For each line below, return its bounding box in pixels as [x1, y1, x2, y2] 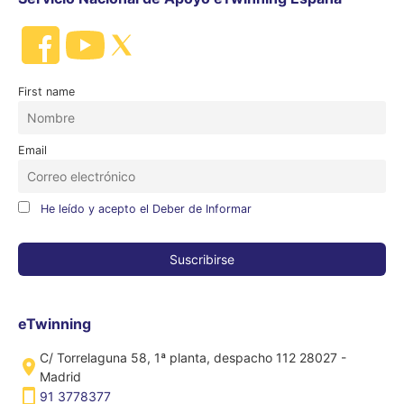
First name [18, 85, 75, 99]
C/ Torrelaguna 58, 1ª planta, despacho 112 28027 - [40, 349, 346, 365]
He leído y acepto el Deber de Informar [41, 202, 252, 216]
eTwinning [18, 314, 91, 333]
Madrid [40, 368, 81, 384]
